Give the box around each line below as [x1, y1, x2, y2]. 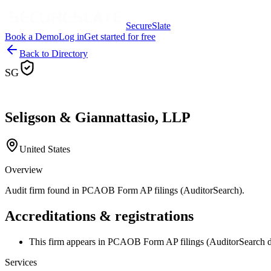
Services [5, 257, 37, 268]
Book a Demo [5, 31, 59, 42]
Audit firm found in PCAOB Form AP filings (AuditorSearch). [5, 185, 244, 196]
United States [19, 144, 70, 155]
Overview [5, 165, 43, 175]
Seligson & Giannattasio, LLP [5, 109, 191, 126]
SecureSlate [126, 20, 171, 31]
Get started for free [84, 31, 155, 42]
